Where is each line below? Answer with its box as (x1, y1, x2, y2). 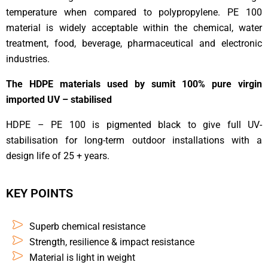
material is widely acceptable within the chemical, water (6, 22, 262, 33)
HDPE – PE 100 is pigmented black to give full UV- (6, 118, 262, 130)
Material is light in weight (29, 251, 135, 263)
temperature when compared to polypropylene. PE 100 (6, 6, 262, 18)
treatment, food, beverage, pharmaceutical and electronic (6, 37, 262, 49)
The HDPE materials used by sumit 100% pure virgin (6, 78, 262, 90)
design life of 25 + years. (6, 150, 109, 162)
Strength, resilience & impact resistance (29, 236, 194, 248)
